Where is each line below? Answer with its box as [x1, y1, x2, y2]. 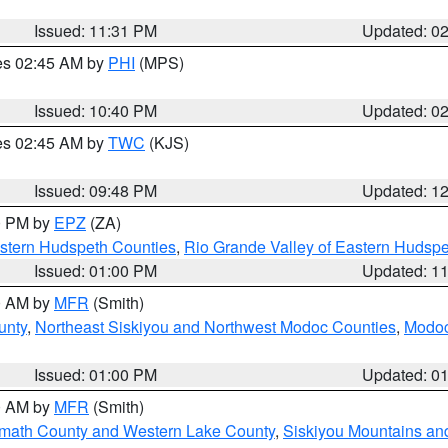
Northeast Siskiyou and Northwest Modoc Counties [35, 315, 396, 338]
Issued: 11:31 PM [34, 19, 158, 42]
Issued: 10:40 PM [34, 99, 158, 122]
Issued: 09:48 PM [34, 179, 158, 202]
